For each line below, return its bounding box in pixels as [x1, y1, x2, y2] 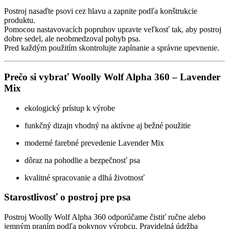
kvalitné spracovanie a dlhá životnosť [25, 173, 145, 182]
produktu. [4, 16, 35, 25]
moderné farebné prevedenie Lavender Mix [25, 138, 164, 147]
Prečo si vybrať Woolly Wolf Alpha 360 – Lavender [4, 72, 220, 83]
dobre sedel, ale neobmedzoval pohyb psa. [4, 34, 141, 43]
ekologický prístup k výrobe [25, 103, 115, 112]
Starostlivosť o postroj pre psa [4, 192, 131, 203]
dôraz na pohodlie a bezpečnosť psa [25, 155, 140, 165]
